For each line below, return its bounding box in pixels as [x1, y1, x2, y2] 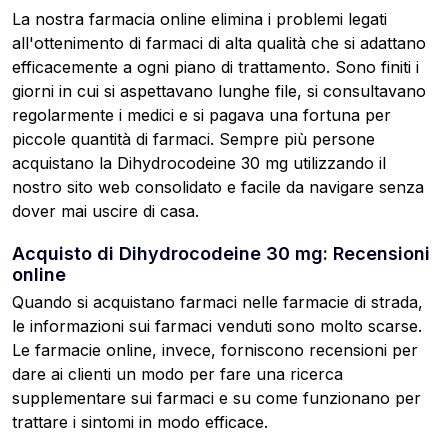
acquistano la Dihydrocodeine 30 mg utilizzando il [12, 153, 386, 174]
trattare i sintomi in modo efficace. [12, 412, 268, 433]
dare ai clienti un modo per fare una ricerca [12, 364, 343, 385]
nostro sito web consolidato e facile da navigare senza [12, 177, 424, 198]
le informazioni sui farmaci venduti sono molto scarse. [12, 316, 422, 337]
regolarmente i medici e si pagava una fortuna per [12, 105, 391, 126]
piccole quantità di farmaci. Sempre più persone [12, 129, 375, 150]
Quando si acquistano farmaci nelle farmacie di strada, [12, 292, 423, 313]
